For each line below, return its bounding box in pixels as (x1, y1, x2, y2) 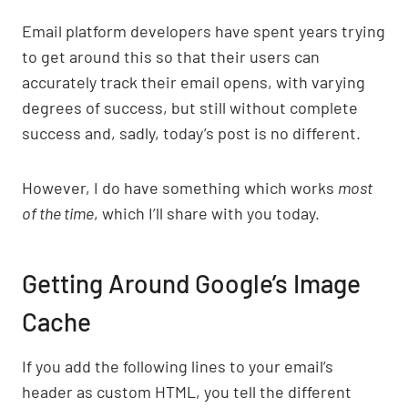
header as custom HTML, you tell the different (22, 382, 352, 403)
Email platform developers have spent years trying (22, 21, 385, 42)
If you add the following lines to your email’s (22, 356, 333, 377)
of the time (22, 203, 94, 224)
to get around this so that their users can (22, 46, 320, 67)
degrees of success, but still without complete (22, 97, 358, 118)
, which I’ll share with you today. (94, 203, 320, 224)
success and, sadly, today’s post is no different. (22, 123, 361, 144)
